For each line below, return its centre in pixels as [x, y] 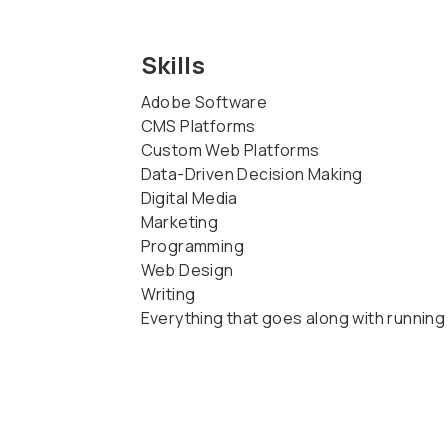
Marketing [179, 221]
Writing [168, 293]
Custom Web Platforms [230, 149]
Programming [192, 245]
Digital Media [189, 197]
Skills [172, 64]
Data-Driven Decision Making [251, 173]
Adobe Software [204, 101]
